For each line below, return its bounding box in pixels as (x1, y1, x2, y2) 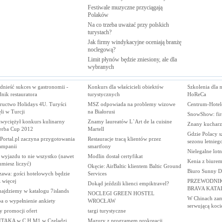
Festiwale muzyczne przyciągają (87, 4, 163, 11)
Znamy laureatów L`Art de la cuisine (87, 118, 172, 124)
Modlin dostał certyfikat (87, 153, 143, 159)
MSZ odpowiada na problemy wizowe (87, 101, 175, 107)
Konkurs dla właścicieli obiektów (87, 83, 164, 90)
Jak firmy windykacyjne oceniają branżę (87, 39, 181, 46)
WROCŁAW (87, 197, 115, 204)
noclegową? (87, 46, 115, 53)
